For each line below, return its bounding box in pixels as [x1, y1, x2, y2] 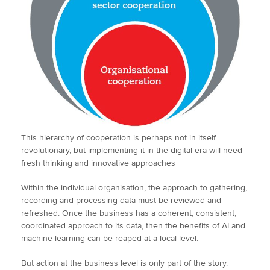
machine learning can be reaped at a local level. [21, 233, 201, 244]
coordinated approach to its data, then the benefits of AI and [21, 221, 245, 231]
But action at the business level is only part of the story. [21, 258, 228, 269]
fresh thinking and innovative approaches [21, 158, 175, 169]
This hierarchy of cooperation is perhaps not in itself [21, 133, 216, 143]
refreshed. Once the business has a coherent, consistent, [21, 208, 236, 219]
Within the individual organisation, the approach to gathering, [21, 183, 247, 193]
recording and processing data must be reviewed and [21, 195, 221, 206]
